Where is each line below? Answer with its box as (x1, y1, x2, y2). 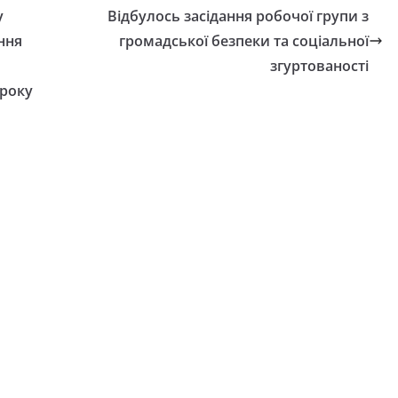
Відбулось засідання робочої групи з (107, 6, 369, 27)
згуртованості (270, 56, 369, 76)
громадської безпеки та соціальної (119, 31, 369, 52)
